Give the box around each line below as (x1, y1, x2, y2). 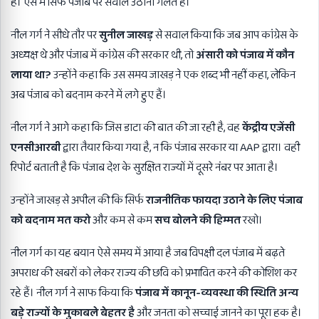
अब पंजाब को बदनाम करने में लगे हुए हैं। (11, 86, 167, 105)
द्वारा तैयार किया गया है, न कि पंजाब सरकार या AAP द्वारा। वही (61, 139, 300, 157)
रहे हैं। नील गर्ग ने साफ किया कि (11, 284, 135, 303)
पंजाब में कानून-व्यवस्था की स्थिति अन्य (135, 284, 298, 303)
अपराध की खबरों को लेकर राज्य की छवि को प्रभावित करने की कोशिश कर (11, 264, 297, 283)
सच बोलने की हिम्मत (155, 211, 241, 230)
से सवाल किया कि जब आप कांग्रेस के (153, 26, 298, 45)
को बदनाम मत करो (11, 211, 90, 230)
